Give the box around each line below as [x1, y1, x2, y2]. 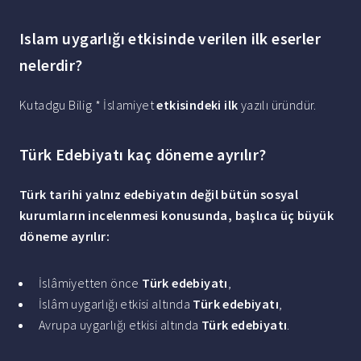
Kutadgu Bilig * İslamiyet [19, 97, 157, 114]
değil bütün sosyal [187, 186, 299, 203]
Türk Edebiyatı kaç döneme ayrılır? [19, 144, 267, 165]
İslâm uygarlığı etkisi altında [39, 296, 193, 313]
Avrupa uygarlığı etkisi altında [39, 317, 201, 334]
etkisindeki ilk [156, 97, 239, 114]
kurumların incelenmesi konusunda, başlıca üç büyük [19, 207, 334, 224]
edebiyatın [123, 186, 188, 203]
